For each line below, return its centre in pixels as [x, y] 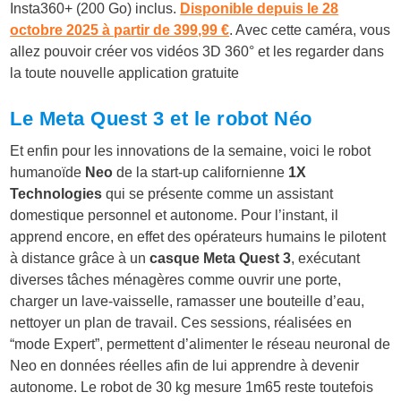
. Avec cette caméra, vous [310, 30]
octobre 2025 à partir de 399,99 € [120, 30]
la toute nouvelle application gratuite [125, 73]
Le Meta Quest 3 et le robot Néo [161, 118]
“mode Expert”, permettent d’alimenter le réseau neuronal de [200, 344]
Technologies [56, 193]
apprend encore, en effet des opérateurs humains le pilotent [198, 236]
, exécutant [326, 258]
